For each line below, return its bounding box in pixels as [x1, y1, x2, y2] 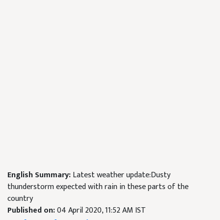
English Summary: [7, 168, 73, 182]
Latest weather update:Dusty [73, 168, 170, 182]
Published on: [7, 204, 57, 217]
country [7, 192, 33, 205]
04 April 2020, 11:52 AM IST [57, 204, 146, 217]
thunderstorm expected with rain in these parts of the [7, 180, 189, 193]
